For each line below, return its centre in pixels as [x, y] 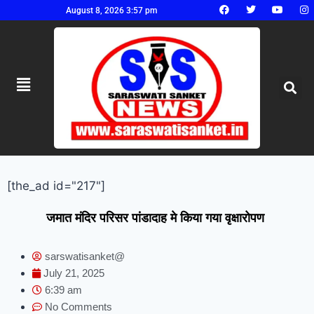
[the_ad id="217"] [56, 185]
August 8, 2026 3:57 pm [111, 10]
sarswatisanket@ [84, 256]
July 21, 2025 [74, 273]
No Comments [78, 306]
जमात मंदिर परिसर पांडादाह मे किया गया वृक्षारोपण [157, 218]
